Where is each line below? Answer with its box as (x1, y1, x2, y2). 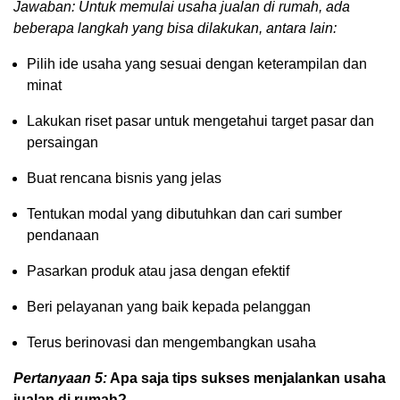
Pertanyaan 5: (13, 370, 107, 386)
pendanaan (27, 227, 99, 243)
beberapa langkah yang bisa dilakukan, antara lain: (13, 20, 337, 36)
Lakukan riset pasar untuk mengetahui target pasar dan (27, 112, 374, 129)
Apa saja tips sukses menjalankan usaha (107, 370, 386, 386)
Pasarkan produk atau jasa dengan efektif (27, 262, 289, 279)
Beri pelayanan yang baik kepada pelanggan (27, 298, 311, 314)
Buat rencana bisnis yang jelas (27, 170, 221, 186)
